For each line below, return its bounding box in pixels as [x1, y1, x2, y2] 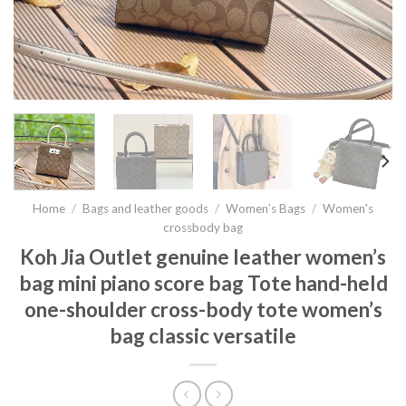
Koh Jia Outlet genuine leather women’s [20, 244, 386, 269]
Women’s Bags [226, 200, 306, 216]
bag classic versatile [110, 323, 296, 348]
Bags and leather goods [82, 200, 208, 216]
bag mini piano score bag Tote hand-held [18, 270, 388, 295]
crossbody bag [163, 219, 243, 235]
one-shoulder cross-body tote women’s [24, 296, 382, 322]
